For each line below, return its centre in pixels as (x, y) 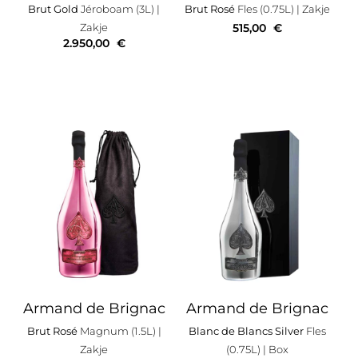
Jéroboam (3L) (117, 9)
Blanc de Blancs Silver (246, 331)
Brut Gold (54, 9)
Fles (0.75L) (264, 9)
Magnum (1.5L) (116, 331)
